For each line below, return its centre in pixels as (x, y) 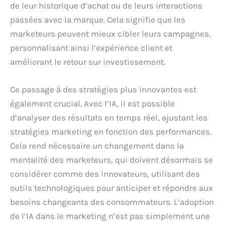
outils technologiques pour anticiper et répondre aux (111, 188)
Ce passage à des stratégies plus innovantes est (103, 89)
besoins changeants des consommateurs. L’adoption (112, 202)
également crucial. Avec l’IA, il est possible (92, 103)
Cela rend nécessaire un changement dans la (97, 145)
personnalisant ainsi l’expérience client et (91, 47)
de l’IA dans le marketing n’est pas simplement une (110, 216)
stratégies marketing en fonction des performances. (111, 131)
